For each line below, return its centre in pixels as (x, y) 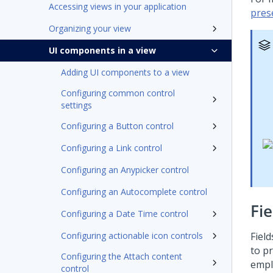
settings (76, 105)
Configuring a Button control (117, 126)
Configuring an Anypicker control (125, 170)
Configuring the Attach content (122, 256)
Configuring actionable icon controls (132, 236)
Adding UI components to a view (125, 72)
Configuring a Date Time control (125, 214)
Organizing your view (90, 28)
